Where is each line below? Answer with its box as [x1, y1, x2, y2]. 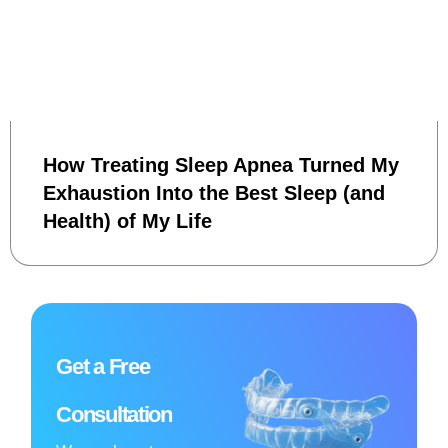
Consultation [56, 402, 172, 428]
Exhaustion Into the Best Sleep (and [43, 182, 385, 205]
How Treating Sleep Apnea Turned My [43, 154, 399, 177]
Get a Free [56, 354, 150, 380]
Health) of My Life [43, 210, 212, 233]
